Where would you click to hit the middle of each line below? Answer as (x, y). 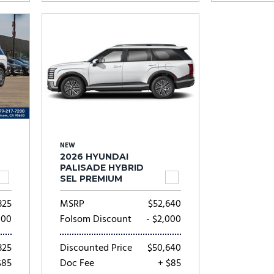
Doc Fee (77, 264)
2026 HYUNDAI (94, 157)
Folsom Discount (96, 220)
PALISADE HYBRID (102, 168)
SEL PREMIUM (91, 179)
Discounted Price (96, 248)
